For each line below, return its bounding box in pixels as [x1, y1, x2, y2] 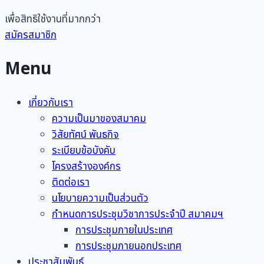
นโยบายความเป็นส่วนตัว [52, 191, 148, 207]
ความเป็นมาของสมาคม [52, 111, 146, 127]
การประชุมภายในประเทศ [75, 223, 173, 239]
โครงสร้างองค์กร [52, 159, 121, 175]
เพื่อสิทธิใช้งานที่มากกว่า [5, 11, 101, 27]
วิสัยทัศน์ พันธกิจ [52, 127, 119, 143]
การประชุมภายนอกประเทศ [75, 239, 181, 255]
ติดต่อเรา [52, 175, 90, 191]
